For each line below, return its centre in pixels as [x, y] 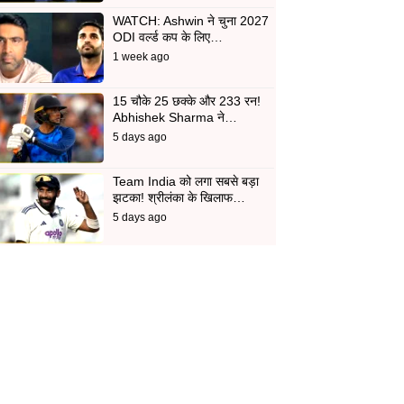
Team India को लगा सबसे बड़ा [185, 181]
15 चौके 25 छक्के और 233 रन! [186, 101]
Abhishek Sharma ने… [174, 117]
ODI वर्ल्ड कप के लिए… [167, 37]
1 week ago [141, 56]
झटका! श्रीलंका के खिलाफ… [179, 197]
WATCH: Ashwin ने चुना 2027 [190, 20]
